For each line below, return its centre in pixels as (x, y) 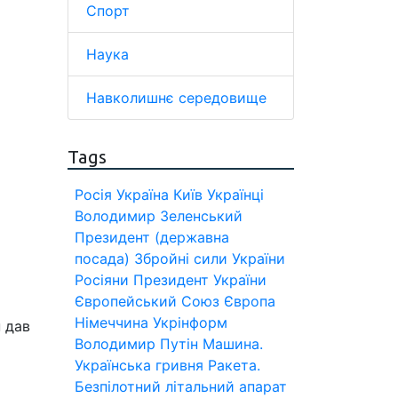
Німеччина (111, 322)
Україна (143, 195)
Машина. (233, 344)
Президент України (200, 280)
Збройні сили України (210, 259)
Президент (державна (152, 237)
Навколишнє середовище (176, 98)
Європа (250, 301)
